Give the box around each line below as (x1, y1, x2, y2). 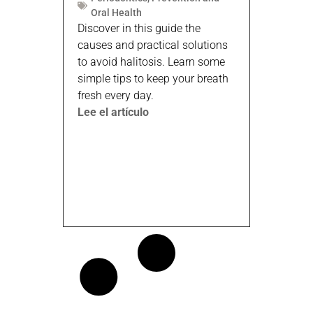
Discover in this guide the (78, 21, 201, 35)
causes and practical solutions (78, 38, 228, 52)
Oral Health (91, 6, 142, 18)
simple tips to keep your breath (78, 71, 228, 85)
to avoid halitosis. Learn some (78, 54, 225, 68)
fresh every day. (78, 88, 154, 102)
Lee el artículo (78, 105, 149, 119)
